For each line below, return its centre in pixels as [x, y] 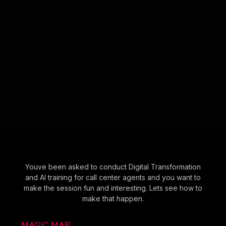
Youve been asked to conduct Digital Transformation [113, 166]
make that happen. [113, 198]
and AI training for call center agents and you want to [113, 177]
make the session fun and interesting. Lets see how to [113, 188]
